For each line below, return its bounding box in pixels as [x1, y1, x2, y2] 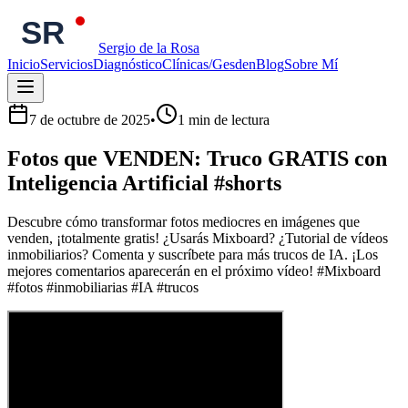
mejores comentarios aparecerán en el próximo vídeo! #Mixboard [7, 262, 381, 279]
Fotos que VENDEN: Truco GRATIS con [7, 146, 387, 170]
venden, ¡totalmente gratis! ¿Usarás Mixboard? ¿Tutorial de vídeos [7, 229, 388, 246]
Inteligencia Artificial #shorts [7, 170, 281, 195]
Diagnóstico [93, 56, 162, 72]
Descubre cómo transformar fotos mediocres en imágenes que [7, 213, 360, 229]
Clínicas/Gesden [162, 56, 256, 72]
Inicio [7, 56, 40, 72]
